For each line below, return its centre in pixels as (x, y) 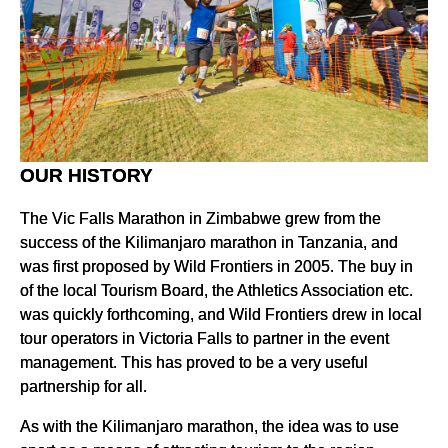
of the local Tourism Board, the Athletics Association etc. (216, 290)
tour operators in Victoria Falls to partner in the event (204, 338)
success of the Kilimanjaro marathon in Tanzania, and (209, 242)
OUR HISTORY (86, 176)
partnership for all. (83, 386)
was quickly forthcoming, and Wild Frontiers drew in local (221, 314)
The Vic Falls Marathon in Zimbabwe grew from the (200, 218)
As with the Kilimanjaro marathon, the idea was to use (209, 426)
